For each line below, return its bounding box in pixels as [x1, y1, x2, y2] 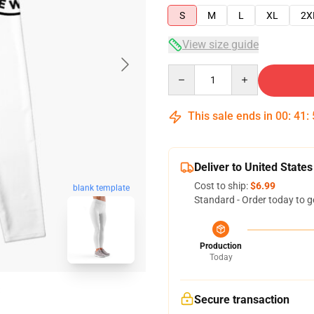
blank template [72, 183, 130, 193]
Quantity [168, 65, 206, 76]
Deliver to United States [194, 161, 313, 174]
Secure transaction [194, 293, 289, 306]
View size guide [182, 38, 259, 51]
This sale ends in [185, 109, 275, 123]
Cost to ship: [194, 180, 250, 191]
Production [200, 241, 242, 251]
